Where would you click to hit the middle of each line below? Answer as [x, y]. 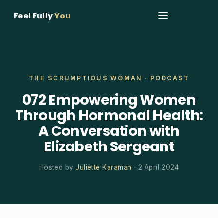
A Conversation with [109, 131]
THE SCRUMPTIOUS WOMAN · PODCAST [109, 78]
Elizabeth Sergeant [109, 146]
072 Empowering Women [109, 100]
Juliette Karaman [104, 167]
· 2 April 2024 [155, 167]
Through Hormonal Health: [109, 115]
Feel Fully [34, 16]
